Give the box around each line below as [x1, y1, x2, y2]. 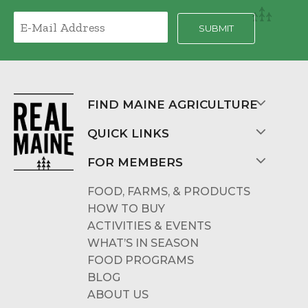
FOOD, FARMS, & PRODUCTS [87, 185, 250, 199]
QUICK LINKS [87, 126, 169, 141]
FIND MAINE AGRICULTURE [87, 98, 258, 112]
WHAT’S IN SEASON [87, 236, 199, 250]
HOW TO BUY [87, 202, 165, 216]
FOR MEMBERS [87, 155, 183, 170]
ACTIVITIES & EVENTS [87, 219, 211, 233]
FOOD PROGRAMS [87, 254, 194, 267]
